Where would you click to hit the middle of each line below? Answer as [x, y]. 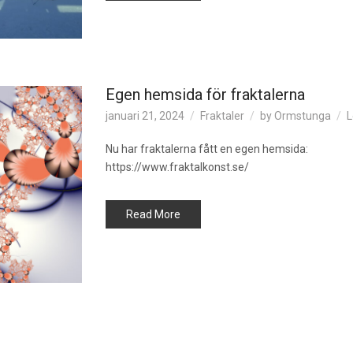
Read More [153, 214]
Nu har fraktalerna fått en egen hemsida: [207, 149]
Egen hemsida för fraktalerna [205, 95]
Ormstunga [303, 116]
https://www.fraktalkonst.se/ [177, 167]
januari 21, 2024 [145, 116]
